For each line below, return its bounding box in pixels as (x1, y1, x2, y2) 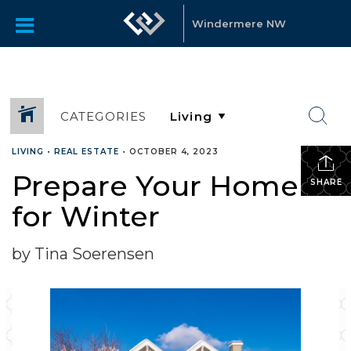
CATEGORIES (60, 108, 147, 124)
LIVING (12, 147, 44, 157)
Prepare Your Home (12, 168, 299, 203)
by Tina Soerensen (12, 244, 154, 263)
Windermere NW (192, 17, 286, 30)
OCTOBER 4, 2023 (129, 147, 219, 157)
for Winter (12, 199, 160, 233)
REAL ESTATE (54, 147, 119, 157)
